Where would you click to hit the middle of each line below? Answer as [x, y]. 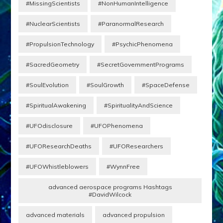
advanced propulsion [134, 215]
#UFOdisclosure [50, 126]
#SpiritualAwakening [56, 106]
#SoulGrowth [106, 85]
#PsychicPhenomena [143, 44]
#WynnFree [123, 167]
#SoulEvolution [48, 85]
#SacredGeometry [53, 65]
